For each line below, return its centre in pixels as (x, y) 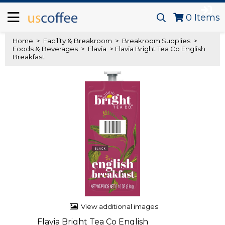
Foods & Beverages (46, 49)
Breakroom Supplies (156, 41)
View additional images (120, 206)
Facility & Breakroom (78, 41)
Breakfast (29, 57)
